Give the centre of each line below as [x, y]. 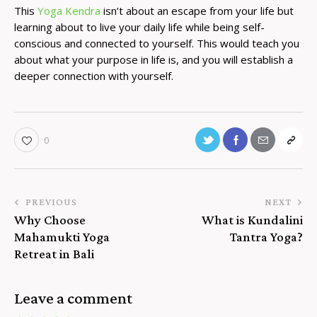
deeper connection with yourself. [94, 75]
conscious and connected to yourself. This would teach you [157, 43]
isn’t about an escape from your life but [197, 10]
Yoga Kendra [69, 10]
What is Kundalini [252, 219]
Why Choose [50, 219]
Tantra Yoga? [266, 236]
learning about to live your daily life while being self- [139, 27]
